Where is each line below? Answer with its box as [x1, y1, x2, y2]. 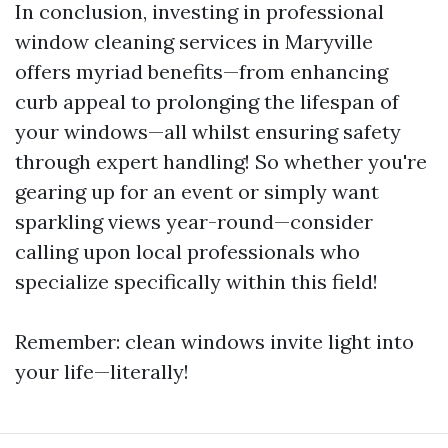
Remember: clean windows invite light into [15, 329, 414, 355]
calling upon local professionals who [15, 239, 360, 265]
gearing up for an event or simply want [15, 179, 379, 205]
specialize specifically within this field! [15, 269, 378, 295]
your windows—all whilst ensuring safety [15, 119, 401, 145]
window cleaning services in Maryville [15, 29, 373, 55]
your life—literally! [15, 359, 189, 385]
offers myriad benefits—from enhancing [15, 59, 388, 85]
